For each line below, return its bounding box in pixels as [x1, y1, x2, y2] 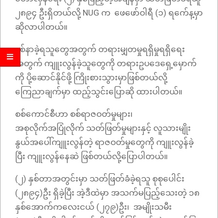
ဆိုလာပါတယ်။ [15, 22, 70, 32]
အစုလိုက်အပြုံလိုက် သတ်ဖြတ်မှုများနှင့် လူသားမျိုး [15, 123, 191, 133]
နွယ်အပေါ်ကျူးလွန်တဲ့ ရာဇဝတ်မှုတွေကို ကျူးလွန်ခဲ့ [15, 137, 194, 147]
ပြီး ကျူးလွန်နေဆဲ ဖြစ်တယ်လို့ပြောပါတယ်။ [15, 151, 170, 162]
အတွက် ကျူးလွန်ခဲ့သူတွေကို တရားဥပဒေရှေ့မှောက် [15, 58, 197, 69]
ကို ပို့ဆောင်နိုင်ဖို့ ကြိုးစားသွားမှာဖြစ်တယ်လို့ [15, 73, 167, 83]
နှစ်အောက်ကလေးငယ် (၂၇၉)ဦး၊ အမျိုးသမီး [15, 202, 172, 212]
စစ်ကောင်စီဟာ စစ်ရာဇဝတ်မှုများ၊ [15, 109, 135, 119]
